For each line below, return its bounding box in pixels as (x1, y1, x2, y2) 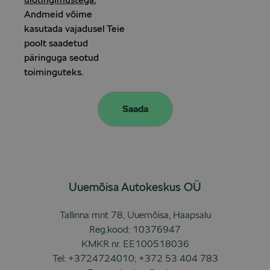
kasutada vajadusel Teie (24, 23, 125, 35)
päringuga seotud (24, 52, 99, 64)
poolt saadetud (24, 37, 88, 49)
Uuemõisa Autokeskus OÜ (69, 180, 201, 195)
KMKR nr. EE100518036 (81, 238, 189, 250)
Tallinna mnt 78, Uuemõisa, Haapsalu (59, 209, 211, 221)
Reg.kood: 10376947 (89, 224, 181, 236)
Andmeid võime (24, 8, 92, 20)
